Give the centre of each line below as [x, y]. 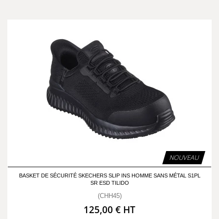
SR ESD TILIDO [109, 183]
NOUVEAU [184, 157]
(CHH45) [109, 196]
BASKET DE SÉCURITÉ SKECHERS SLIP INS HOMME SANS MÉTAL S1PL [109, 175]
